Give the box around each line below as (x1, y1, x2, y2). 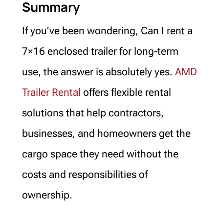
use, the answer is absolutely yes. (22, 66, 175, 78)
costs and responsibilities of (22, 168, 148, 180)
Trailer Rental (22, 86, 81, 98)
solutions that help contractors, (22, 107, 164, 119)
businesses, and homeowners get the (22, 127, 191, 139)
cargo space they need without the (22, 148, 178, 160)
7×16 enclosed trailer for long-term (22, 45, 178, 57)
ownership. (22, 189, 72, 201)
